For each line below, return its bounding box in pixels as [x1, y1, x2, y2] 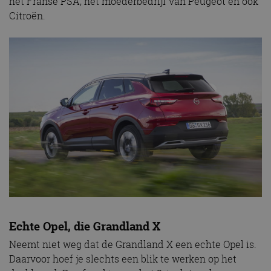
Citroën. [9, 9, 45, 23]
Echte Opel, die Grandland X [9, 218, 160, 235]
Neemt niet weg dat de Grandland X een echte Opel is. [9, 238, 256, 252]
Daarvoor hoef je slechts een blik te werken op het [9, 252, 237, 266]
